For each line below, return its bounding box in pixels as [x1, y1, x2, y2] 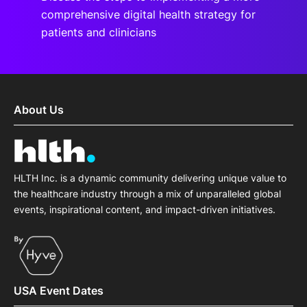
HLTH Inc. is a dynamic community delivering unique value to [14, 172, 286, 184]
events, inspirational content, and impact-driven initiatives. [14, 204, 275, 216]
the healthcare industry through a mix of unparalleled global [14, 188, 281, 200]
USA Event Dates [14, 283, 103, 297]
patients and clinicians [41, 25, 156, 39]
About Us [14, 103, 64, 116]
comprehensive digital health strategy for [41, 8, 256, 21]
